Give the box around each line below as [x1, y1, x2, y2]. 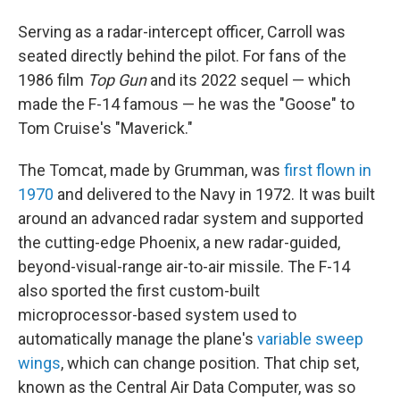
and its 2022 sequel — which [146, 71, 351, 89]
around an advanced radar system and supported [18, 209, 363, 228]
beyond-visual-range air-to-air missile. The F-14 [18, 257, 350, 276]
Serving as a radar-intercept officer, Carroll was [18, 22, 346, 41]
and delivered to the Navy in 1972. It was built [54, 185, 375, 204]
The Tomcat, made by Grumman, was [18, 161, 284, 179]
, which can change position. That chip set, [61, 354, 359, 372]
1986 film [18, 71, 87, 89]
